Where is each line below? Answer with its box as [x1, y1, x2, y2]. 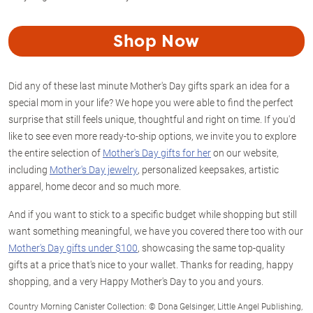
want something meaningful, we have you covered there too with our [8, 224, 303, 238]
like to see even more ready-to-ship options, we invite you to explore [8, 129, 296, 143]
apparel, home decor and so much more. [8, 180, 181, 193]
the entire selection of [8, 146, 103, 159]
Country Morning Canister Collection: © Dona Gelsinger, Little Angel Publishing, [8, 300, 303, 312]
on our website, [211, 146, 279, 159]
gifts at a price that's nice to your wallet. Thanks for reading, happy [8, 258, 293, 271]
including [8, 163, 50, 176]
